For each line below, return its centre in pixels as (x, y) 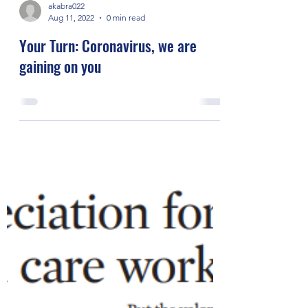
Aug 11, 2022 (71, 55)
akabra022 (66, 44)
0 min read (126, 55)
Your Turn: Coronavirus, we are (108, 83)
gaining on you (60, 104)
